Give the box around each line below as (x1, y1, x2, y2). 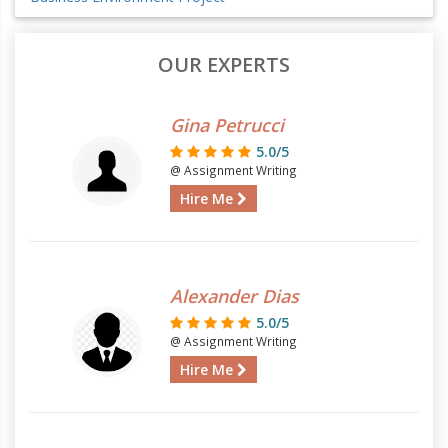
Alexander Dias (170, 284, 299, 308)
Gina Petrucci (170, 113, 284, 137)
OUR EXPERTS (158, 51, 290, 78)
